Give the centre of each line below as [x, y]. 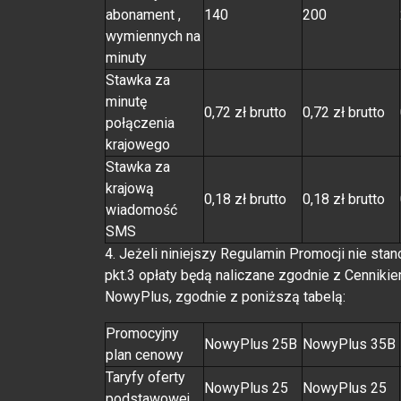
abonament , [143, 14]
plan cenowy [145, 354]
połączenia [140, 123]
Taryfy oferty [145, 377]
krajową [130, 188]
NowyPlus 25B [251, 344]
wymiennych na [153, 36]
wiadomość [141, 209]
